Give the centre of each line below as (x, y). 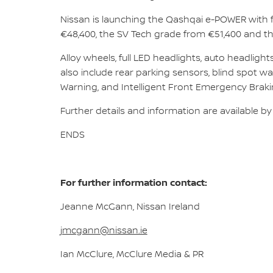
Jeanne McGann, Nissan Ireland (130, 207)
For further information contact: (133, 183)
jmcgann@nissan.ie (104, 231)
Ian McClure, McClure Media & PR (132, 254)
